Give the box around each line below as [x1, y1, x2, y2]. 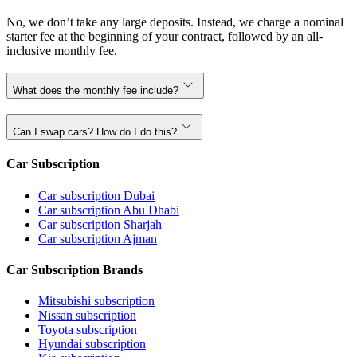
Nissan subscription [38, 308, 136, 323]
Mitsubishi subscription [38, 294, 155, 308]
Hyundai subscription [38, 337, 146, 351]
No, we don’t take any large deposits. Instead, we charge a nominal [6, 14, 343, 29]
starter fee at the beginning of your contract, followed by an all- [6, 29, 323, 43]
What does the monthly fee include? [13, 84, 178, 97]
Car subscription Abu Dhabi [38, 202, 179, 217]
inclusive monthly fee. [6, 43, 117, 57]
